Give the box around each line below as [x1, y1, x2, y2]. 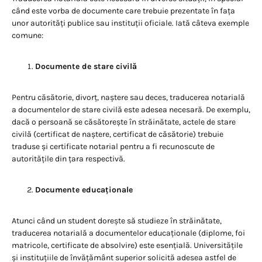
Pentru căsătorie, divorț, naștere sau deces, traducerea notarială [12, 92, 245, 103]
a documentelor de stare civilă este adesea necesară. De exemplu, [12, 105, 250, 115]
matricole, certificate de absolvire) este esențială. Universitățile [12, 240, 243, 251]
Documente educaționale [35, 185, 133, 195]
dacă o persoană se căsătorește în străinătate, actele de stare [12, 117, 236, 127]
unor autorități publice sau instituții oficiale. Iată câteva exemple [12, 18, 249, 29]
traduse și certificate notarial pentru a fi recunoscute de [12, 142, 215, 152]
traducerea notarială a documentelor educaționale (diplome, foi [12, 228, 245, 239]
